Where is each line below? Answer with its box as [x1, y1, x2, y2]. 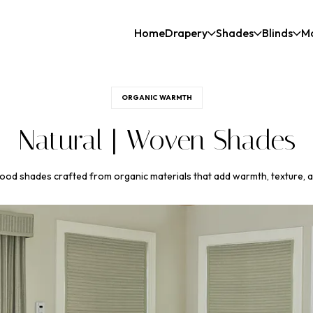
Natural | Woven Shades [17, 124, 296, 156]
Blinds [262, 26, 293, 40]
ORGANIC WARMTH [121, 93, 192, 102]
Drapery [165, 26, 208, 40]
